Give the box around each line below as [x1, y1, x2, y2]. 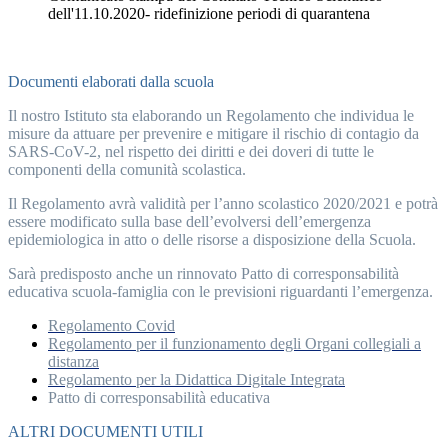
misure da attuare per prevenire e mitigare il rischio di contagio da [8, 124, 419, 142]
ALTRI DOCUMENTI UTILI [8, 422, 203, 440]
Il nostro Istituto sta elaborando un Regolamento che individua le [8, 106, 414, 124]
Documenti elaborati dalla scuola [8, 72, 214, 90]
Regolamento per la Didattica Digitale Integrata [48, 370, 345, 388]
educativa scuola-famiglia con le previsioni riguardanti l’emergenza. [8, 282, 433, 300]
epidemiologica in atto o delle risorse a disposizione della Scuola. [8, 230, 416, 248]
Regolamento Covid [48, 316, 175, 334]
